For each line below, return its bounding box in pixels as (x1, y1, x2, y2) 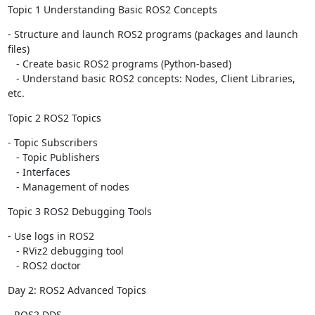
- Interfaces (7, 165, 16, 179)
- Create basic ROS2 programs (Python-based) (7, 57, 16, 70)
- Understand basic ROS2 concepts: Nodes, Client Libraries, (7, 72, 16, 85)
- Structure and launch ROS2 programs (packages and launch (7, 27, 298, 41)
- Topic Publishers (7, 150, 16, 164)
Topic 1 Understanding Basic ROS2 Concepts (7, 3, 217, 16)
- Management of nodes (15, 180, 129, 193)
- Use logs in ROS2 (7, 229, 94, 243)
